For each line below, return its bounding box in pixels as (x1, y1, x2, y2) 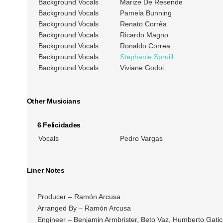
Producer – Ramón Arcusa (37, 193, 120, 201)
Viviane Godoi (119, 64, 164, 72)
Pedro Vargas (119, 134, 163, 143)
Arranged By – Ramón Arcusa (37, 204, 131, 213)
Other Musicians (26, 97, 81, 106)
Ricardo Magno (119, 31, 168, 39)
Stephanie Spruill (119, 53, 173, 61)
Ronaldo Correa (119, 42, 170, 50)
